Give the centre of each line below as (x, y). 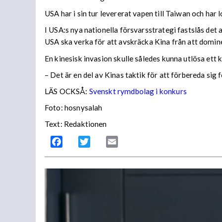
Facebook (80, 142)
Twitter (103, 142)
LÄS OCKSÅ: (66, 91)
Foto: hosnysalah (74, 108)
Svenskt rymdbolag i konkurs (138, 91)
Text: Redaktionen (76, 124)
